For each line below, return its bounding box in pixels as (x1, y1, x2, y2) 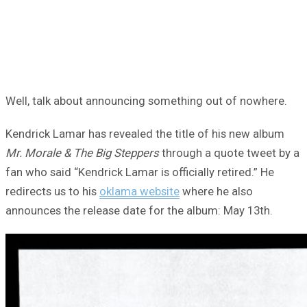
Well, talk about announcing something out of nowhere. (5, 93, 287, 108)
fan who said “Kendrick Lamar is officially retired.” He (5, 164, 274, 179)
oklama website (99, 184, 180, 198)
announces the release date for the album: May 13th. (5, 203, 273, 217)
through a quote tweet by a (159, 145, 299, 160)
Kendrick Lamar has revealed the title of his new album (5, 126, 284, 140)
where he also (180, 184, 253, 198)
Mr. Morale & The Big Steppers (5, 145, 159, 160)
